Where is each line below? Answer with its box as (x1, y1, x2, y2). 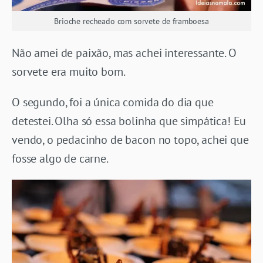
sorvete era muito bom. (12, 63, 126, 79)
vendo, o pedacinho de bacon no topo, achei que (12, 131, 249, 147)
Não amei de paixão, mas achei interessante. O (12, 45, 237, 60)
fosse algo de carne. (12, 150, 109, 166)
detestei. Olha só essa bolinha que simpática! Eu (12, 113, 247, 129)
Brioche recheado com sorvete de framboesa (54, 15, 209, 26)
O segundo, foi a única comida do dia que (12, 94, 214, 110)
